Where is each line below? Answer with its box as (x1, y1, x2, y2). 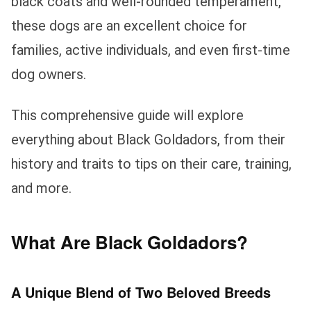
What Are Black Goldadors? (11, 229, 248, 255)
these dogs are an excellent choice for (11, 17, 247, 35)
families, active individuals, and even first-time (11, 42, 290, 59)
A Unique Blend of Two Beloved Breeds (11, 282, 271, 303)
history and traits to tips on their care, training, (11, 155, 292, 173)
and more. (11, 180, 72, 197)
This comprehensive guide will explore (11, 107, 244, 124)
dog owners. (11, 66, 86, 83)
